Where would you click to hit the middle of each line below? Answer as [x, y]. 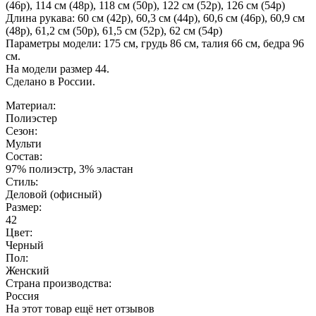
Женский [28, 270]
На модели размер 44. [57, 68]
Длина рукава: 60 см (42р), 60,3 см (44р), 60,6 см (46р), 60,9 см [155, 18]
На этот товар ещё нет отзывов [80, 308]
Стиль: [22, 181]
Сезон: [22, 130]
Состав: [24, 156]
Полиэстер [31, 118]
